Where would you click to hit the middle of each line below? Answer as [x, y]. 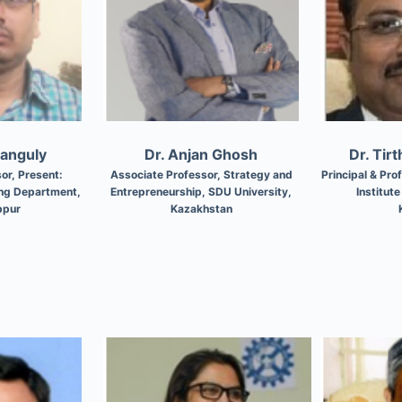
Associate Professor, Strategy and [201, 174]
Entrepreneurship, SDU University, [201, 191]
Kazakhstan [201, 208]
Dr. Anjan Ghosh [201, 154]
